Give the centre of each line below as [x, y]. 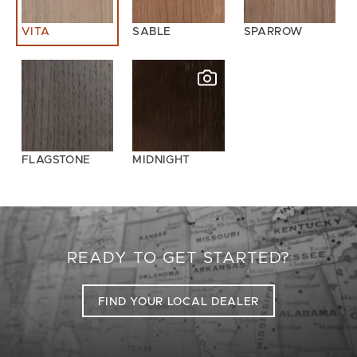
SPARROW [273, 32]
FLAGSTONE [56, 161]
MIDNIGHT [161, 161]
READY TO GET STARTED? [178, 258]
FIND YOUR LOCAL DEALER [178, 302]
